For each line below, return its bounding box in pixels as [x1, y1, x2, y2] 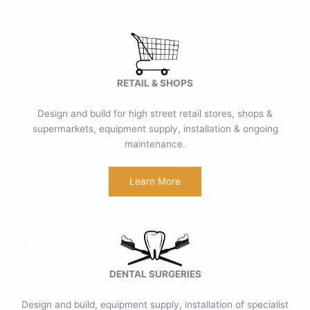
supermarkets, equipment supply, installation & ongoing [32, 122, 278, 134]
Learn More [129, 175, 181, 187]
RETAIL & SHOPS [117, 77, 193, 89]
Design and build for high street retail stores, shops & [37, 107, 273, 119]
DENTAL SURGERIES [109, 268, 201, 280]
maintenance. [125, 138, 185, 149]
